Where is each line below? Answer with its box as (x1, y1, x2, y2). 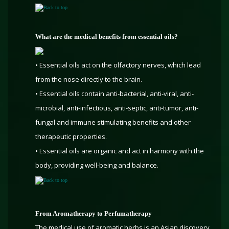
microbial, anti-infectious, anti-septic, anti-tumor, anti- (35, 103, 198, 112)
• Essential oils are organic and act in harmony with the (35, 146, 204, 155)
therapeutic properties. (35, 132, 107, 141)
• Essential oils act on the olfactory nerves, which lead (35, 60, 201, 70)
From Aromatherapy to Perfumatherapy (35, 210, 152, 217)
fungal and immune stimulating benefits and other (35, 118, 191, 127)
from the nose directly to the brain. (35, 75, 142, 84)
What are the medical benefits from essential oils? (35, 33, 178, 40)
